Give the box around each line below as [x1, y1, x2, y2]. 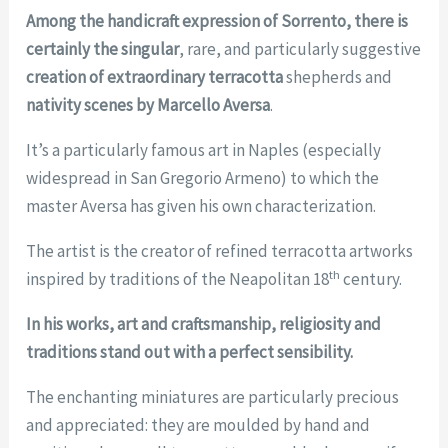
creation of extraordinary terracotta [26, 66, 287, 89]
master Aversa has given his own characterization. [26, 195, 377, 218]
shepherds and [286, 66, 393, 89]
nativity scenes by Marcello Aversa [26, 94, 271, 117]
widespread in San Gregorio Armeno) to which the [26, 167, 380, 190]
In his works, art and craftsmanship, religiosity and [26, 313, 382, 336]
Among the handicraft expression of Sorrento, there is [26, 10, 409, 33]
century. [340, 268, 403, 291]
